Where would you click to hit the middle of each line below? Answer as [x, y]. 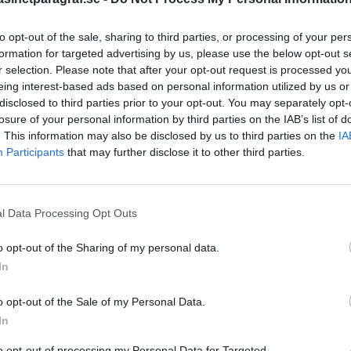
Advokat [225, 268]
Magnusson [257, 291]
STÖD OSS [231, 56]
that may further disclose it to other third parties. [185, 152]
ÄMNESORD [236, 237]
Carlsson [243, 317]
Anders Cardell [292, 268]
